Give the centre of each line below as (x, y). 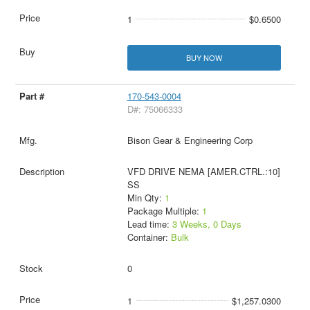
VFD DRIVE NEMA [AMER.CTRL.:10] (203, 171)
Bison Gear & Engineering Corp (190, 140)
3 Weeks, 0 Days (207, 224)
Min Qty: (146, 197)
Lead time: (149, 224)
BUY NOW (204, 57)
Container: (149, 237)
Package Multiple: (164, 210)
